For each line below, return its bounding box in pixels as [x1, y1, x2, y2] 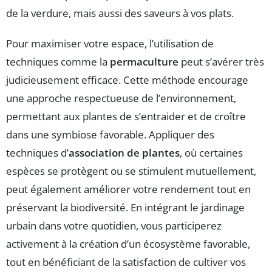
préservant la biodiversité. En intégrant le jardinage [6, 200, 245, 215]
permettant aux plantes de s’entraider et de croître [6, 109, 246, 124]
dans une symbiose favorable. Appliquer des [6, 127, 214, 142]
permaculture [110, 55, 178, 69]
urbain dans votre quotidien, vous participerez [6, 219, 222, 233]
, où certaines [180, 146, 243, 160]
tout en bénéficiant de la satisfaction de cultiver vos [6, 255, 246, 270]
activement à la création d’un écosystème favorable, [6, 237, 250, 251]
